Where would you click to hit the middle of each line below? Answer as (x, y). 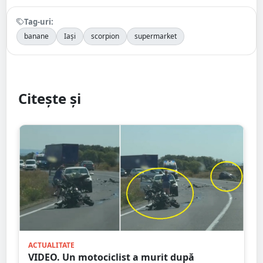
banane (36, 36)
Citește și (50, 98)
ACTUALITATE (51, 245)
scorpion (105, 36)
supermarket (156, 36)
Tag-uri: (39, 21)
